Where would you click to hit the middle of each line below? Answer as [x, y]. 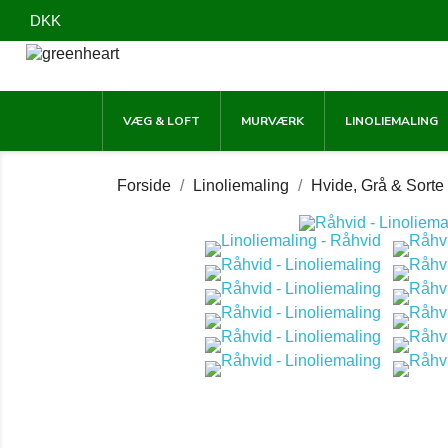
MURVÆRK [272, 121]
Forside [144, 185]
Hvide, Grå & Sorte [377, 185]
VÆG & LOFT [161, 121]
